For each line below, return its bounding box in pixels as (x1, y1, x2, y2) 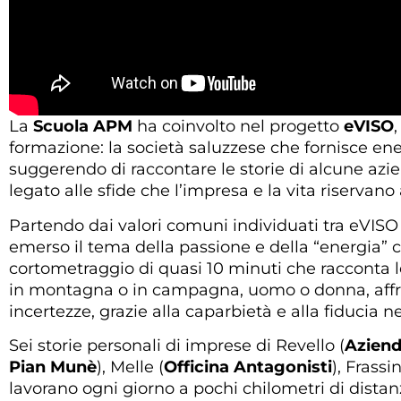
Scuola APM (33, 116, 137, 137)
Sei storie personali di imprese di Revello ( (9, 335, 345, 355)
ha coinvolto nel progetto (137, 116, 344, 137)
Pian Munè (9, 356, 97, 377)
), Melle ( (97, 356, 164, 377)
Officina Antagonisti (164, 356, 332, 377)
